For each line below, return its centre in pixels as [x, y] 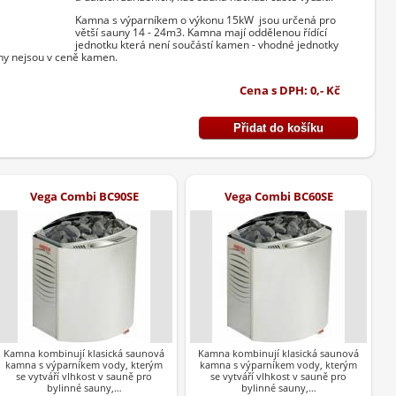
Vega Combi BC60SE [278, 197]
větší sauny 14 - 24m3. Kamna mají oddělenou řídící [201, 33]
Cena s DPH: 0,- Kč [290, 91]
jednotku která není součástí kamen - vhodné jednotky [207, 45]
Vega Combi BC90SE [84, 197]
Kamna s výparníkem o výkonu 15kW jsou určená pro [206, 20]
